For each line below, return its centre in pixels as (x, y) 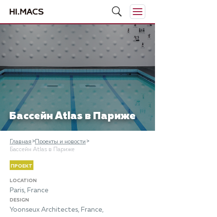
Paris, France (29, 190)
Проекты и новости (60, 142)
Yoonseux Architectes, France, (57, 210)
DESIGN (19, 200)
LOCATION (23, 181)
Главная (21, 142)
